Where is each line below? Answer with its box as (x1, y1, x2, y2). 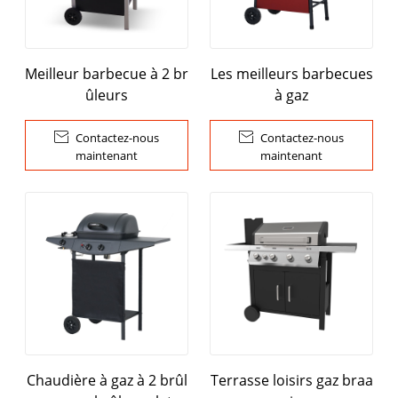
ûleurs (85, 84, 128, 105)
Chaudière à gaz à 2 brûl (26, 370, 187, 390)
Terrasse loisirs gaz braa (210, 370, 373, 390)
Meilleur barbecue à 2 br (25, 63, 188, 84)
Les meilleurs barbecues (210, 63, 373, 84)
